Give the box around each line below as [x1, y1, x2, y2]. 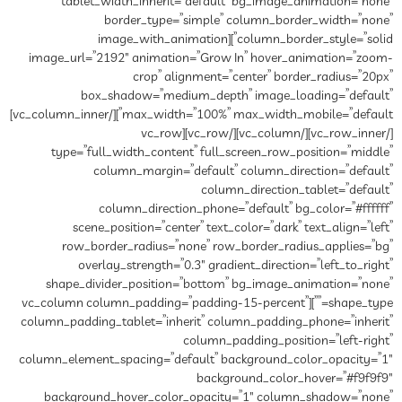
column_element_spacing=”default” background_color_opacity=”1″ [19, 350, 393, 369]
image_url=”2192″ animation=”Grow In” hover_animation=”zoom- [29, 48, 393, 67]
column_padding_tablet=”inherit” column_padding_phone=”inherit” [21, 312, 393, 331]
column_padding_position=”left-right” [183, 331, 393, 350]
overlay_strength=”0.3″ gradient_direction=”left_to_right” [78, 256, 393, 275]
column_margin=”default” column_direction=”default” [93, 162, 393, 180]
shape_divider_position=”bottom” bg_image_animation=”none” [46, 275, 393, 293]
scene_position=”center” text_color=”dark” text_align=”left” [73, 218, 393, 237]
